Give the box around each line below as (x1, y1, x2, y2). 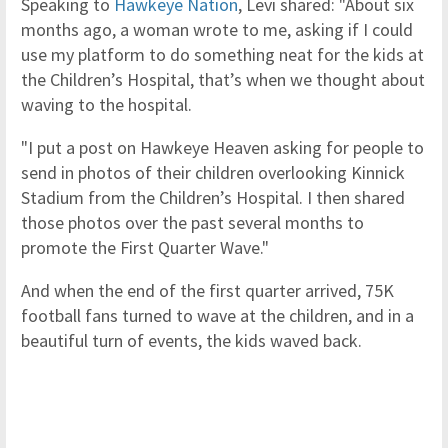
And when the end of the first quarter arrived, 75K (21, 279, 394, 302)
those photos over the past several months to (21, 211, 364, 234)
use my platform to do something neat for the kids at (21, 43, 424, 66)
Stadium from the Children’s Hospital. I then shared (21, 186, 405, 209)
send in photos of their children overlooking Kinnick (21, 161, 405, 184)
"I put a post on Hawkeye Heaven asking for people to (21, 136, 424, 159)
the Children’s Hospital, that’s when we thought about (21, 68, 425, 91)
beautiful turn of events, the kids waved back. (21, 329, 366, 352)
